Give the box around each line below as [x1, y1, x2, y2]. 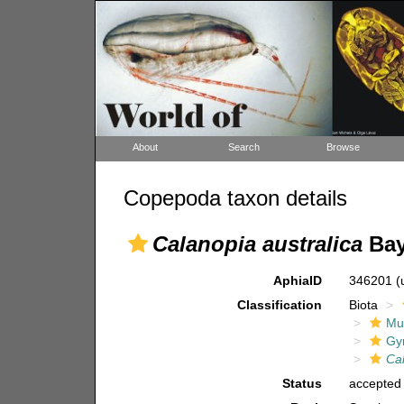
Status [282, 376, 323, 390]
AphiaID [273, 273, 323, 288]
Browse [326, 142, 360, 152]
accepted [349, 376, 402, 390]
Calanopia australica [151, 232, 363, 256]
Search [228, 142, 260, 152]
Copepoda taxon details [123, 186, 347, 210]
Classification [237, 298, 323, 312]
